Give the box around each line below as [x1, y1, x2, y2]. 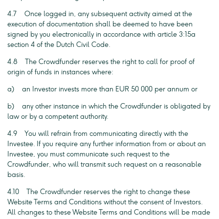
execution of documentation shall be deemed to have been [7, 20, 193, 28]
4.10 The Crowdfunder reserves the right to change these [7, 188, 190, 196]
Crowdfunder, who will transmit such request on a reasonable [7, 160, 201, 169]
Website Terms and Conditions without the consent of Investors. [7, 198, 202, 206]
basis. [7, 171, 25, 179]
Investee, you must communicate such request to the [7, 150, 170, 158]
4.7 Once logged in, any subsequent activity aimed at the [7, 10, 192, 18]
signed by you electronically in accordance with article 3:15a [7, 30, 196, 39]
